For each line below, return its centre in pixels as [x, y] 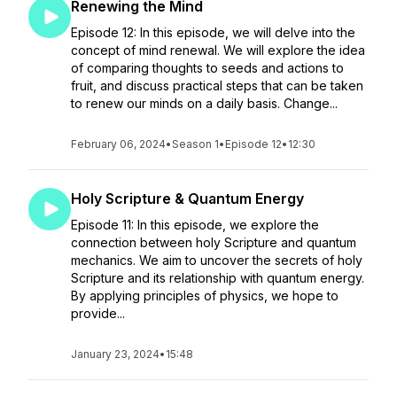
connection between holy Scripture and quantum [214, 242]
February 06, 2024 [118, 144]
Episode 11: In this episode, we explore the [195, 225]
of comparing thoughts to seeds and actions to [207, 68]
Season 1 [195, 144]
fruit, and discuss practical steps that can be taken [217, 86]
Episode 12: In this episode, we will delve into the [213, 32]
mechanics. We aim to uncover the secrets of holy [217, 260]
